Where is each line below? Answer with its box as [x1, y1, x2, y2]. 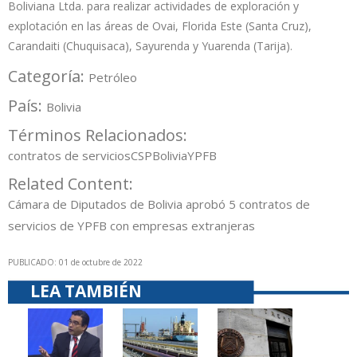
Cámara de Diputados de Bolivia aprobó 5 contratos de [8, 196, 310, 213]
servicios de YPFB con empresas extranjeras [8, 218, 255, 234]
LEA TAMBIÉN [30, 280, 142, 303]
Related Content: [8, 173, 137, 195]
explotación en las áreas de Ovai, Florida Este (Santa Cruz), [8, 18, 312, 34]
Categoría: [8, 65, 88, 88]
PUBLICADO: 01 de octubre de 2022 [8, 257, 143, 269]
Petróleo [88, 69, 137, 86]
